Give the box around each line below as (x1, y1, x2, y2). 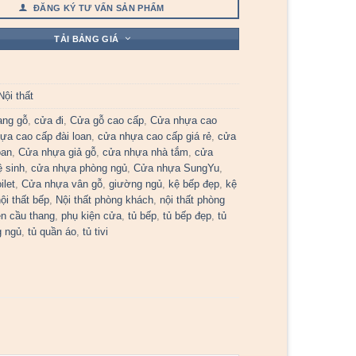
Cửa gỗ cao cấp (70, 114, 145, 126)
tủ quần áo (28, 225, 77, 238)
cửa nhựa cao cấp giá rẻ (98, 130, 212, 142)
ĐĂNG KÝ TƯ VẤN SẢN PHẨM (33, 3, 164, 14)
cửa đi (34, 114, 64, 126)
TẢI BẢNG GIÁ (54, 34, 119, 44)
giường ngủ (109, 177, 163, 190)
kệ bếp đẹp (168, 177, 220, 190)
